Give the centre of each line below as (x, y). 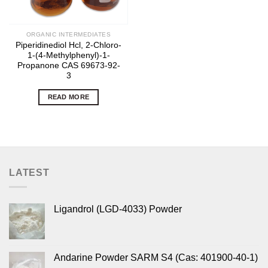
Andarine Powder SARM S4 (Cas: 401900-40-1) (156, 258)
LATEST (29, 172)
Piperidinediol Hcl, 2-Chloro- (68, 45)
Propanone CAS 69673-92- (68, 65)
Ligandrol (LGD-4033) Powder (118, 209)
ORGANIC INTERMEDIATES (68, 34)
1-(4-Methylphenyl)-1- (68, 55)
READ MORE (68, 97)
